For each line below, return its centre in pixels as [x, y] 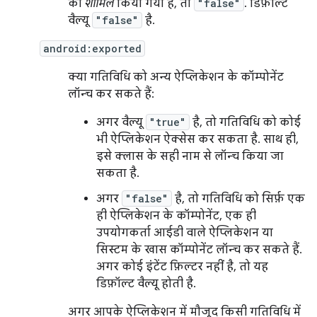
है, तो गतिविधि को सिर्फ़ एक [238, 199]
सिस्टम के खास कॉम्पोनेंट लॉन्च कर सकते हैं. [199, 250]
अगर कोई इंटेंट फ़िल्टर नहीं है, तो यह [182, 267]
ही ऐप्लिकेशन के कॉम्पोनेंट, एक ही [176, 216]
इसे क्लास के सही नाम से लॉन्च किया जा [190, 156]
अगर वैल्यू [121, 122]
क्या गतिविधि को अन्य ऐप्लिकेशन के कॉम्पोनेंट [176, 77]
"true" [168, 122]
